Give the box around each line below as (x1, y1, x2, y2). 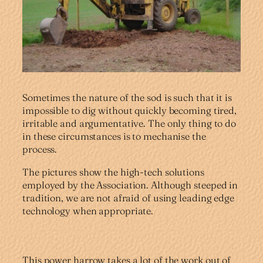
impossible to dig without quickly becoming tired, (22, 104, 237, 117)
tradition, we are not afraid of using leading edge (22, 191, 234, 204)
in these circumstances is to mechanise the (22, 130, 206, 143)
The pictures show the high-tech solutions (22, 166, 204, 178)
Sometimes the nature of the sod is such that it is (22, 92, 232, 104)
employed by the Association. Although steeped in (22, 178, 238, 191)
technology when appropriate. (22, 204, 154, 217)
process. (22, 143, 58, 156)
